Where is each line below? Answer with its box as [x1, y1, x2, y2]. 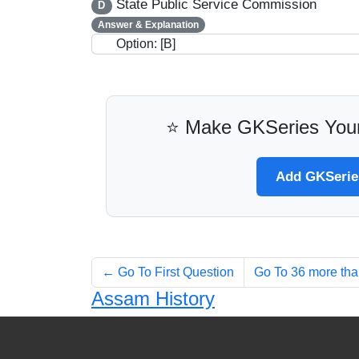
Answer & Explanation [97, 19, 199, 31]
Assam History [91, 288, 215, 310]
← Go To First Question [102, 265, 234, 280]
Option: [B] [116, 37, 175, 51]
